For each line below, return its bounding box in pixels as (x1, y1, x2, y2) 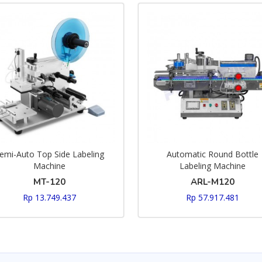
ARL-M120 (191, 176, 235, 188)
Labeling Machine (180, 160, 246, 171)
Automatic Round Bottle (167, 149, 258, 160)
